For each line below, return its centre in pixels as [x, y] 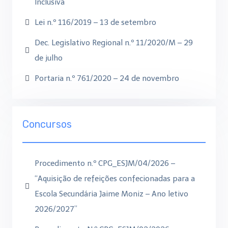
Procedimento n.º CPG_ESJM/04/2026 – [105, 163]
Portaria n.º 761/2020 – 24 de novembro [108, 78]
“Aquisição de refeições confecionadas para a [115, 179]
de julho [49, 58]
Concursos [47, 124]
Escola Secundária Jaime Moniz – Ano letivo [111, 194]
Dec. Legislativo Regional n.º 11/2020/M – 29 [114, 43]
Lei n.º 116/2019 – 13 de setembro [95, 22]
